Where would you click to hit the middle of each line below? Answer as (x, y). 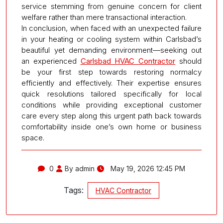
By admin (80, 168)
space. (33, 137)
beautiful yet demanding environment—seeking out (111, 50)
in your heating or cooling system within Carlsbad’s (111, 39)
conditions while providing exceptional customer (111, 105)
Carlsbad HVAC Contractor (128, 61)
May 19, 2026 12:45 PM (147, 168)
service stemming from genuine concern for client (111, 6)
